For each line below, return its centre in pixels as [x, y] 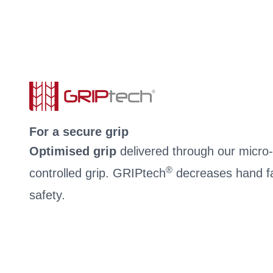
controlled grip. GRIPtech [97, 173]
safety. [47, 195]
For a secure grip [79, 132]
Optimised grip [73, 151]
